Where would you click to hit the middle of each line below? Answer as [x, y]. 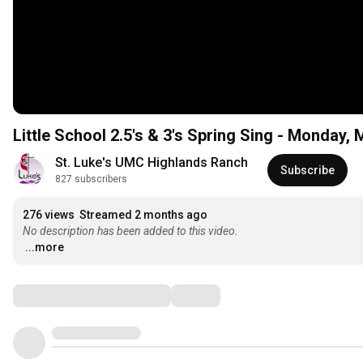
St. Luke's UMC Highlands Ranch [152, 163]
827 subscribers [91, 179]
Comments [53, 295]
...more [45, 248]
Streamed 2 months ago [143, 215]
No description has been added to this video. [130, 231]
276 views [49, 215]
